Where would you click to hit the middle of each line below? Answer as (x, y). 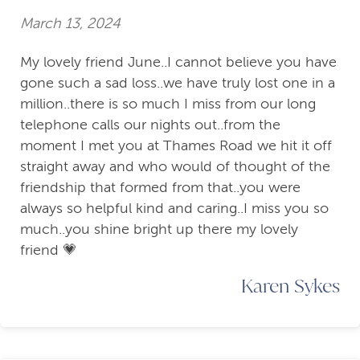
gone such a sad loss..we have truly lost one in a (178, 83)
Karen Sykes (290, 286)
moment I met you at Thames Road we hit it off (176, 146)
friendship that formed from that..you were (160, 188)
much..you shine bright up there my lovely (159, 229)
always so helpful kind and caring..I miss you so (174, 209)
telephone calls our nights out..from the (150, 125)
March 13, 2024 (70, 23)
